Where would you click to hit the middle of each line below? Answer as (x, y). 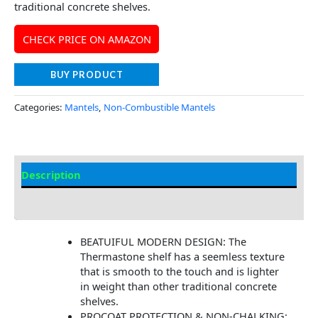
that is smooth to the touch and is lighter (179, 272)
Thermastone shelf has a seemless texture (182, 257)
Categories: (39, 107)
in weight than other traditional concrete (178, 286)
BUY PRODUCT (87, 75)
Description (51, 175)
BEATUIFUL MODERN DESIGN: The (163, 242)
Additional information (80, 200)
